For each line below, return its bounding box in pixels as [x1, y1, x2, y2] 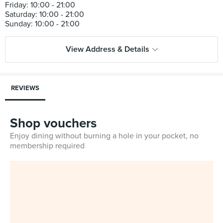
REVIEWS [11, 84, 39, 92]
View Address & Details [65, 44, 149, 54]
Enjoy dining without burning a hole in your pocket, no [10, 131, 199, 141]
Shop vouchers [10, 115, 97, 131]
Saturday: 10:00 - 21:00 [5, 9, 84, 19]
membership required [10, 141, 85, 151]
